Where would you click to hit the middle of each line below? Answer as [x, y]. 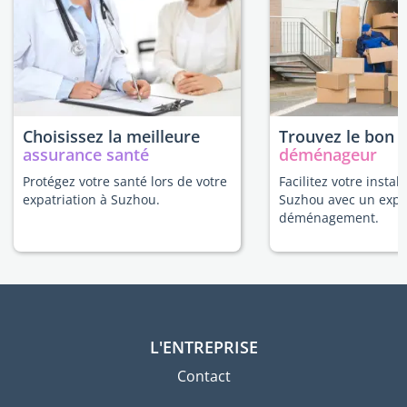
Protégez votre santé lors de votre [125, 181]
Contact [203, 376]
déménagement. [329, 218]
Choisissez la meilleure [111, 136]
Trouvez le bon [337, 136]
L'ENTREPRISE [203, 347]
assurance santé [86, 154]
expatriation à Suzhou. [91, 199]
